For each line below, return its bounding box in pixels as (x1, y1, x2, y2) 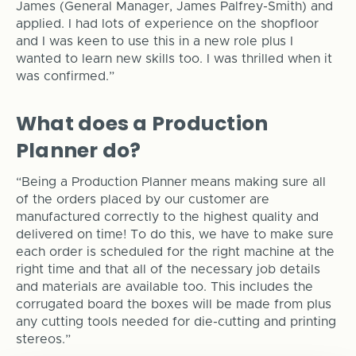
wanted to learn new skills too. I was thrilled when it (15, 52, 332, 66)
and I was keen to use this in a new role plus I (15, 35, 293, 48)
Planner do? (15, 137, 141, 165)
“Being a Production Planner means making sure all (15, 176, 326, 189)
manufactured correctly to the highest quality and (15, 211, 319, 224)
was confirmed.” (15, 70, 114, 83)
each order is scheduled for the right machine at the (15, 246, 335, 259)
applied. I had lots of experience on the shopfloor (15, 17, 319, 31)
